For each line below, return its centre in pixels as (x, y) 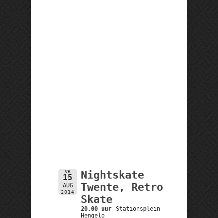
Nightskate (112, 175)
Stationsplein (138, 209)
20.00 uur (96, 209)
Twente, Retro (122, 187)
